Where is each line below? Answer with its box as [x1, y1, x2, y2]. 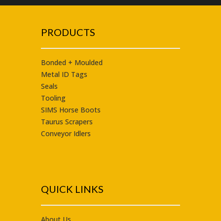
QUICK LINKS [40, 183, 104, 195]
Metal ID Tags [40, 69, 87, 79]
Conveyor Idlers [40, 128, 91, 138]
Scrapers [63, 116, 93, 126]
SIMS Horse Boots [40, 105, 101, 114]
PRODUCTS [40, 26, 95, 38]
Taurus [40, 116, 63, 126]
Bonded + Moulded [40, 57, 103, 67]
